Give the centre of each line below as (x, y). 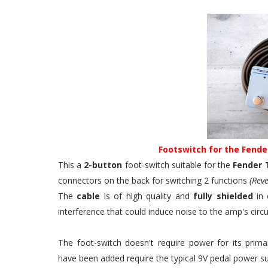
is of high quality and (147, 196)
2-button (103, 165)
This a (71, 165)
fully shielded (223, 196)
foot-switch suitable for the (178, 165)
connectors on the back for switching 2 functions (153, 180)
